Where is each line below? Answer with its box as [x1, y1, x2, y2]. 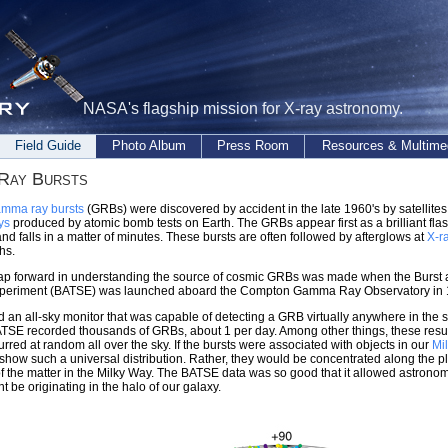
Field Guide [15, 138, 81, 153]
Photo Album [111, 138, 186, 153]
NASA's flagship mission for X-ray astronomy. [83, 100, 403, 117]
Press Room [217, 138, 289, 153]
